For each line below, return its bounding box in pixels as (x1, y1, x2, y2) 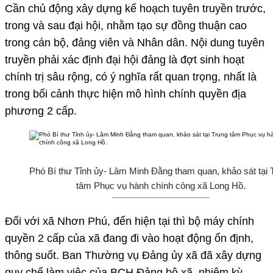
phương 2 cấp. (5, 104, 80, 117)
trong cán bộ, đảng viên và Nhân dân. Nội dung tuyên (5, 36, 264, 49)
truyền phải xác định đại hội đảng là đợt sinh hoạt (5, 53, 244, 66)
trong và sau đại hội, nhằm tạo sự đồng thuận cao (5, 19, 247, 32)
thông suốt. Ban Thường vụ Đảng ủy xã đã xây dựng (5, 249, 261, 261)
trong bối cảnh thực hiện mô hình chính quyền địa (5, 87, 246, 100)
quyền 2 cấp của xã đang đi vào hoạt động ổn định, (5, 232, 253, 244)
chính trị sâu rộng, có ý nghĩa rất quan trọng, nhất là (5, 70, 257, 83)
